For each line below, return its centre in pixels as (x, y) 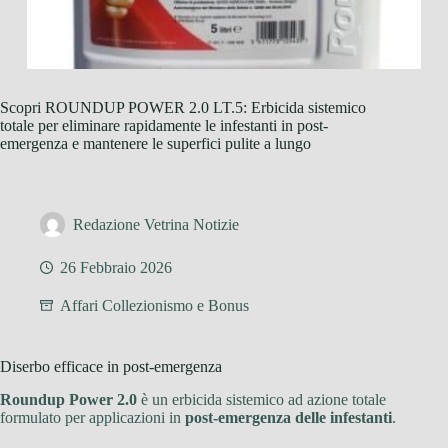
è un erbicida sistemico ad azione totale (261, 399)
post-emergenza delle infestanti (288, 417)
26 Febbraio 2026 (116, 268)
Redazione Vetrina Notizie (156, 225)
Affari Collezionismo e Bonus (154, 306)
